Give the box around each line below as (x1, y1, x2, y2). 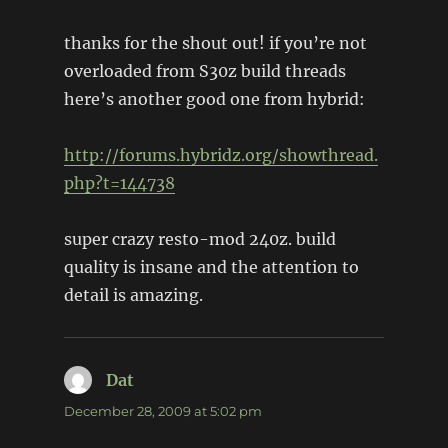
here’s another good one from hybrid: (63, 88, 365, 109)
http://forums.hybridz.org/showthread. (63, 144, 378, 165)
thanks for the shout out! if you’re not (63, 32, 367, 53)
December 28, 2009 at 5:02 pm (63, 402, 262, 419)
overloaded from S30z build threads (63, 60, 346, 81)
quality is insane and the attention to (63, 256, 359, 277)
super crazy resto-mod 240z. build (63, 228, 336, 249)
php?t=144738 (63, 172, 175, 193)
